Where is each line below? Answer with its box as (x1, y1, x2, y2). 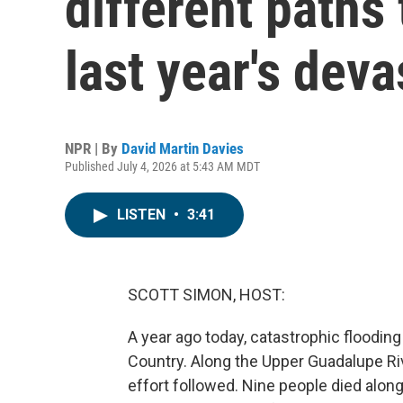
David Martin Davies (121, 139, 244, 157)
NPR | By (65, 139, 121, 157)
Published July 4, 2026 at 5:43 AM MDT (65, 159, 260, 174)
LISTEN (117, 206, 169, 223)
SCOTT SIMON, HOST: (128, 285, 285, 304)
